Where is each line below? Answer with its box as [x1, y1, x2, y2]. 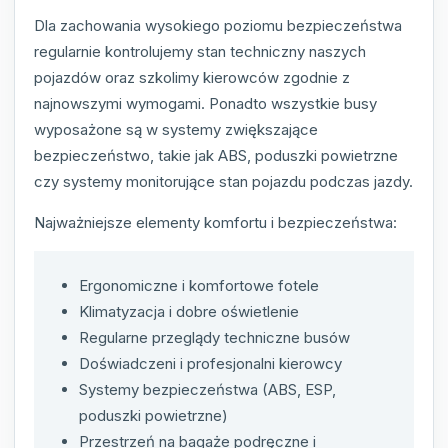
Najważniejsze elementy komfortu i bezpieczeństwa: [34, 212, 397, 232]
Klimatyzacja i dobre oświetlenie [79, 301, 299, 321]
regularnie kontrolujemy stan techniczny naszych [34, 41, 366, 61]
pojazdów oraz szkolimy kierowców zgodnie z [34, 67, 350, 87]
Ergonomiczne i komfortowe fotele [79, 275, 319, 295]
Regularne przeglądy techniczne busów [79, 327, 350, 347]
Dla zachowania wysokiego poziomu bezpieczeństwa [34, 15, 402, 35]
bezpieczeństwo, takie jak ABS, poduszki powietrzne [34, 145, 398, 165]
